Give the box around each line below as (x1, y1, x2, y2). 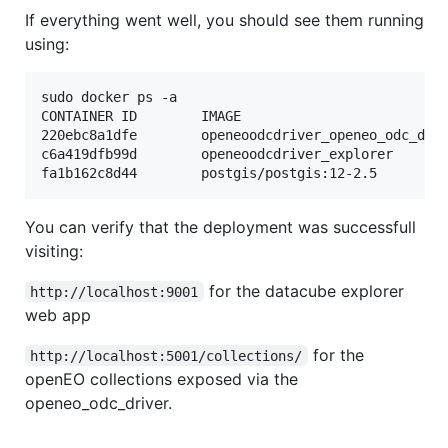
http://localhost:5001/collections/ (30, 347, 303, 364)
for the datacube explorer (203, 280, 409, 301)
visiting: (25, 240, 83, 261)
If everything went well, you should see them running (25, 9, 424, 30)
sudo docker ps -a (41, 88, 177, 105)
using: (25, 33, 69, 54)
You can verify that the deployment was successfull (25, 216, 416, 237)
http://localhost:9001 (30, 283, 199, 300)
